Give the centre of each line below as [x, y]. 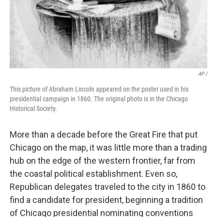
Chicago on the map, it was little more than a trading [108, 147]
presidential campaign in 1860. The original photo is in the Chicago [99, 99]
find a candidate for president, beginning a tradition [106, 200]
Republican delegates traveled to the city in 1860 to [108, 187]
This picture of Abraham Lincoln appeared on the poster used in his [99, 89]
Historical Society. [33, 108]
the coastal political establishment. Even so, [93, 174]
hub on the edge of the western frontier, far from [102, 161]
